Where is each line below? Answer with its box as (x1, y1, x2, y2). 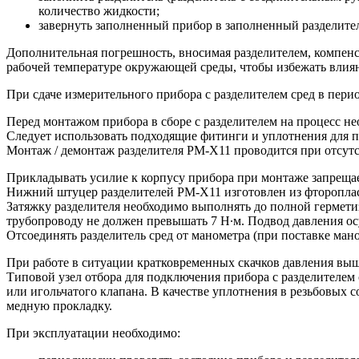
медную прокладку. (6, 299, 112, 313)
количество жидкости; (38, 4, 159, 18)
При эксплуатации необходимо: (6, 326, 180, 341)
